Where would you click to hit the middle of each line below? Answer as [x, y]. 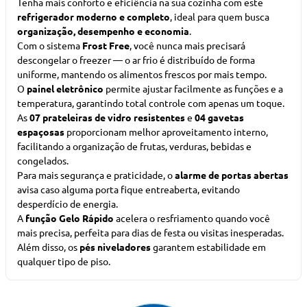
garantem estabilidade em [208, 247]
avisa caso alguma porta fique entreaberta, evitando [128, 189]
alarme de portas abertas [232, 175]
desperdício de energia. [67, 204]
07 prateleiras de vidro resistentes [107, 117]
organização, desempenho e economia [103, 31]
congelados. [43, 160]
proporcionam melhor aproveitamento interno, [166, 132]
